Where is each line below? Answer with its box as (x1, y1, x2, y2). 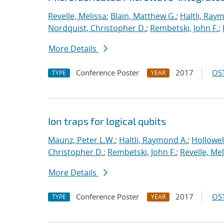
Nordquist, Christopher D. (48, 22, 146, 33)
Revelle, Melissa (48, 10, 106, 21)
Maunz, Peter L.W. (48, 134, 115, 145)
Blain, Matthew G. (110, 10, 176, 21)
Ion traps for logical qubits (48, 115, 166, 127)
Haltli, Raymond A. (119, 134, 187, 145)
